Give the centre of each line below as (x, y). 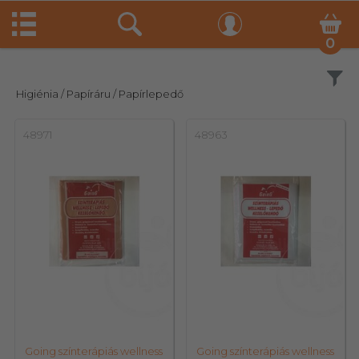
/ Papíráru (86, 94)
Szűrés (305, 80)
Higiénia (37, 94)
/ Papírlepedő (148, 94)
